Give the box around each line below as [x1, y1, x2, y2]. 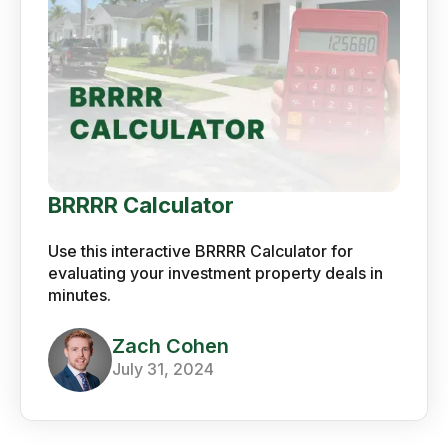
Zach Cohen [111, 334, 229, 359]
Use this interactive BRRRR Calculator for [47, 240, 353, 261]
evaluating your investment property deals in [47, 262, 383, 283]
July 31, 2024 [111, 359, 214, 380]
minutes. [47, 284, 111, 305]
